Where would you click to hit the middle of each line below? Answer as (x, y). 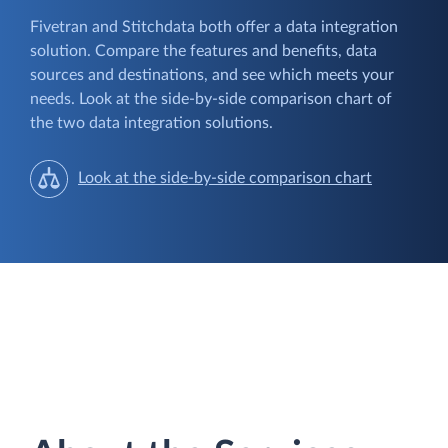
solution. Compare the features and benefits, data (203, 50)
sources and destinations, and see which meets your (212, 74)
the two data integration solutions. (151, 122)
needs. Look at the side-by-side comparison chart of (211, 98)
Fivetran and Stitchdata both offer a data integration (214, 26)
